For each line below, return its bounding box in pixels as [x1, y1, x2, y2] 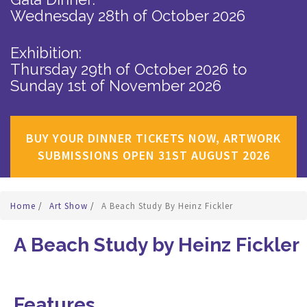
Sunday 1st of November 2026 [10, 77, 221, 95]
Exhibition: [10, 44, 82, 62]
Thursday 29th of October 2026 [10, 60, 228, 78]
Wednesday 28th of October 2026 [10, 7, 245, 25]
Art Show [49, 200, 90, 212]
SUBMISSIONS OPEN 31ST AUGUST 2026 [37, 147, 270, 163]
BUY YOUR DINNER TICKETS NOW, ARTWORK [26, 130, 281, 146]
